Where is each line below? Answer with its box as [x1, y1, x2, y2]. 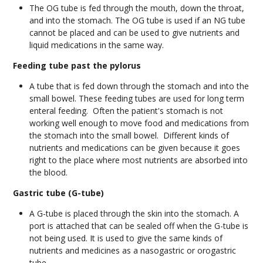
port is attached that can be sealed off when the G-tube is [29, 220, 248, 232]
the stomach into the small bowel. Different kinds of [29, 130, 229, 141]
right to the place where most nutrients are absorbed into [29, 154, 248, 166]
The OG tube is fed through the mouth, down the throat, [29, 2, 244, 14]
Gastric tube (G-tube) [12, 187, 104, 199]
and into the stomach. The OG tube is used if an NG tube [29, 15, 245, 26]
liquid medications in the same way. [29, 39, 164, 51]
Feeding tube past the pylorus [12, 60, 141, 72]
